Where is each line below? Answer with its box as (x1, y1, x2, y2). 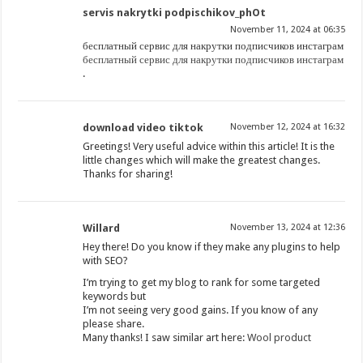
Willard (83, 222, 121, 235)
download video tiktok (83, 122, 204, 135)
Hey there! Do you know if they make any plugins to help (83, 241, 341, 254)
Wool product (247, 331, 312, 344)
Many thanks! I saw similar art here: (83, 331, 248, 344)
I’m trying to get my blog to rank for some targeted (83, 276, 321, 289)
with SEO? (83, 254, 129, 267)
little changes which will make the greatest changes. (83, 154, 321, 167)
